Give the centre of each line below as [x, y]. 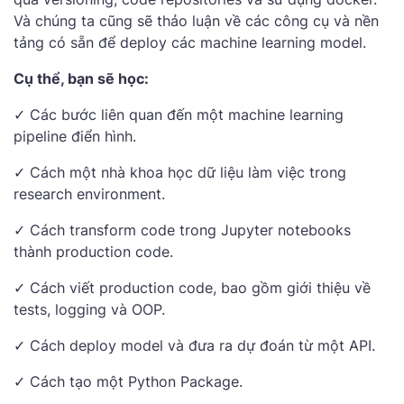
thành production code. [93, 252]
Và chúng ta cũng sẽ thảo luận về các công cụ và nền [196, 21]
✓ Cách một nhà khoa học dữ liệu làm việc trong [180, 173]
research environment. [89, 194]
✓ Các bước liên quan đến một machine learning [179, 115]
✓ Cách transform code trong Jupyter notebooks [182, 230]
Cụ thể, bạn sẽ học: [81, 79]
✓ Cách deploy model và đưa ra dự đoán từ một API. [194, 346]
